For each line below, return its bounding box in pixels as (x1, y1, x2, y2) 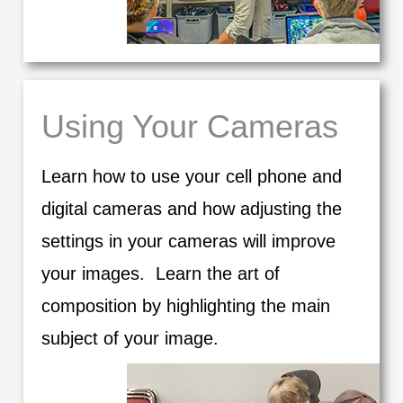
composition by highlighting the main (40, 296, 330, 316)
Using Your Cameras (40, 108, 338, 145)
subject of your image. (40, 328, 219, 348)
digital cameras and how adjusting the (40, 199, 342, 219)
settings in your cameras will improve (40, 231, 336, 251)
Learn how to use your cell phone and (40, 166, 342, 186)
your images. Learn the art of (40, 264, 280, 283)
